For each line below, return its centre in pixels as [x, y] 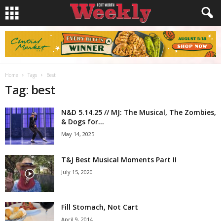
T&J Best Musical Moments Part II [119, 160]
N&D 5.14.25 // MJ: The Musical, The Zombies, [139, 112]
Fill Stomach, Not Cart [100, 207]
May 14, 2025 [78, 134]
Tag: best [30, 90]
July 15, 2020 [77, 172]
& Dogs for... [83, 122]
